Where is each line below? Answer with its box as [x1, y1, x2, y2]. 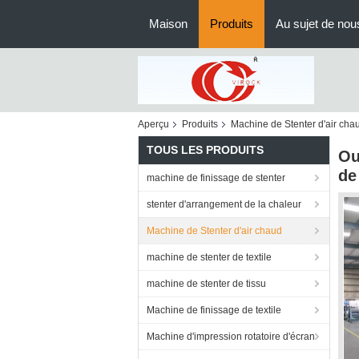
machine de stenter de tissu [147, 278, 266, 289]
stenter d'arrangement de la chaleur [147, 199, 301, 210]
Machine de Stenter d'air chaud [147, 225, 282, 236]
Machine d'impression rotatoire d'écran [147, 331, 315, 342]
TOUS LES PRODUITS [147, 143, 264, 156]
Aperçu [138, 119, 169, 130]
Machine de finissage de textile [147, 305, 281, 316]
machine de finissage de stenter [147, 172, 285, 184]
